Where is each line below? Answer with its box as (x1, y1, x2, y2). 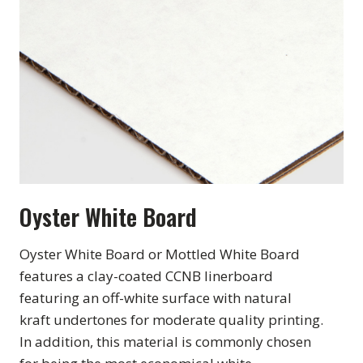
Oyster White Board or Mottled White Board (19, 245, 300, 264)
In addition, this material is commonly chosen (19, 332, 311, 352)
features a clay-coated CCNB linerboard (19, 267, 273, 286)
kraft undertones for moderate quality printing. (19, 310, 323, 330)
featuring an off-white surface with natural (19, 288, 292, 308)
